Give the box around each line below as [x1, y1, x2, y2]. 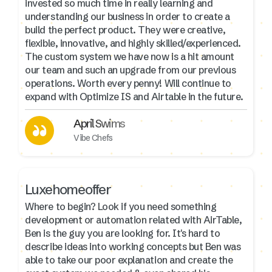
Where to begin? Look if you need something [25, 200, 217, 212]
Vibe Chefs [73, 132, 113, 143]
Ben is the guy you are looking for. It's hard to [25, 226, 220, 239]
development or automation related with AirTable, [25, 213, 242, 226]
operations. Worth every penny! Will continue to [25, 76, 231, 89]
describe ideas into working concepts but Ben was [25, 240, 241, 253]
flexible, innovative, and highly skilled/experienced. [25, 36, 241, 49]
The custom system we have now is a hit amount [25, 50, 234, 63]
